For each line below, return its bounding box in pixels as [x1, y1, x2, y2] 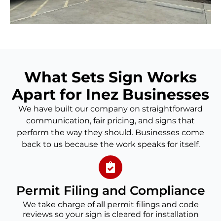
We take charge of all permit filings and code [22, 200, 199, 210]
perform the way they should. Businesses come [17, 128, 204, 138]
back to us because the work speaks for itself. [21, 140, 200, 149]
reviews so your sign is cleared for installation [22, 210, 199, 220]
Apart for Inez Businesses [12, 85, 209, 104]
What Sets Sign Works [24, 68, 197, 87]
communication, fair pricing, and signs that [26, 116, 195, 126]
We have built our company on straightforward [18, 104, 203, 114]
